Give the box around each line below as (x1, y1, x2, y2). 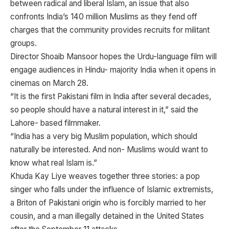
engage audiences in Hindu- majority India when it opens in (10, 65, 216, 75)
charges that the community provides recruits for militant (10, 25, 210, 35)
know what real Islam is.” (10, 158, 97, 168)
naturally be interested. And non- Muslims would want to (10, 145, 208, 154)
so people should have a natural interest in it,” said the (10, 105, 198, 114)
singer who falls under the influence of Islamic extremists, (10, 185, 213, 194)
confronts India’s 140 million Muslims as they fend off (10, 12, 197, 21)
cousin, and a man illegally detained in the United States (10, 211, 204, 221)
